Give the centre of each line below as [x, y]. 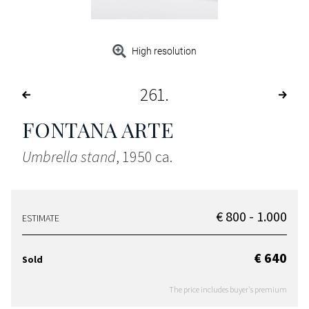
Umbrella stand [69, 157]
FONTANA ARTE [98, 130]
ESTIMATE [41, 218]
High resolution [165, 51]
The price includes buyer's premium [228, 290]
